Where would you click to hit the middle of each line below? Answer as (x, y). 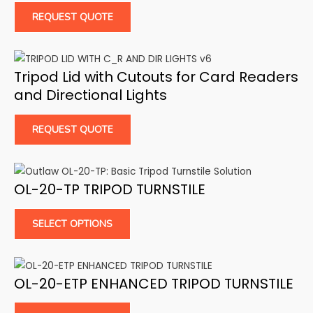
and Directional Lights (90, 95)
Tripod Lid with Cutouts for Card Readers (156, 77)
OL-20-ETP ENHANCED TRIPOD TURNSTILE (154, 283)
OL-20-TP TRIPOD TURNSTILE (110, 189)
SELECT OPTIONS (72, 224)
